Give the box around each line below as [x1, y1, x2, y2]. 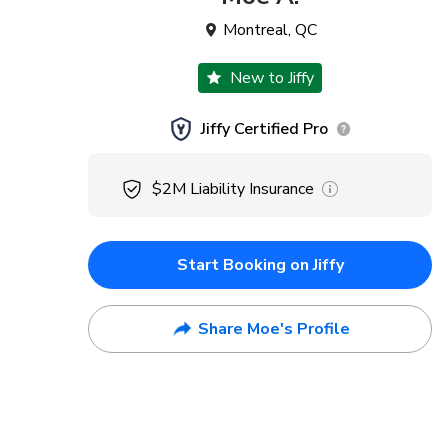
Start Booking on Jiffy [176, 254, 344, 276]
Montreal [223, 19, 288, 41]
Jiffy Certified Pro [200, 118, 328, 140]
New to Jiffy [230, 67, 314, 89]
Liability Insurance [190, 178, 314, 200]
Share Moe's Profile [198, 318, 350, 340]
